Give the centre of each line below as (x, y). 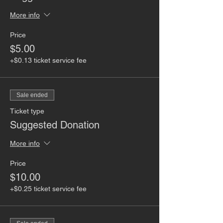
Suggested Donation (55, 125)
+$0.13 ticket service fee (48, 60)
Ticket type (27, 111)
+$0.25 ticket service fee (48, 188)
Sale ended (32, 95)
